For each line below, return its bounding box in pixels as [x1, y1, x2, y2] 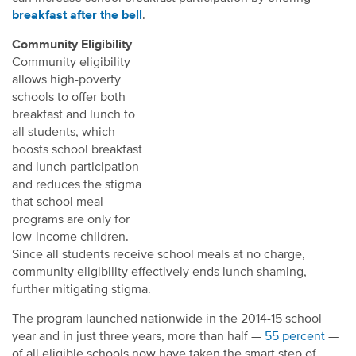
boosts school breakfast [12, 143, 142, 157]
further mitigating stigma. [12, 283, 151, 296]
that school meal [12, 195, 103, 209]
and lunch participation [12, 161, 139, 174]
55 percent [265, 330, 325, 343]
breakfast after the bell [12, 9, 142, 22]
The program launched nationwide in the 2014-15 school [12, 312, 322, 326]
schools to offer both [12, 91, 126, 104]
